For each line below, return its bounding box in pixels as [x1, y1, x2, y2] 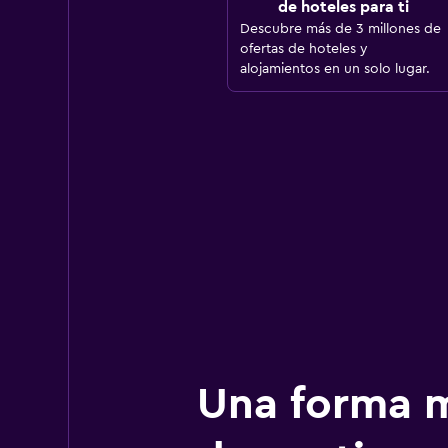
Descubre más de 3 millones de [239, 22, 441, 37]
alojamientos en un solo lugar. [239, 62, 430, 77]
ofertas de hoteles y [239, 42, 368, 57]
